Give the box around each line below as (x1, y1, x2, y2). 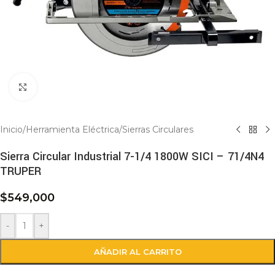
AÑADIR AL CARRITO (93, 247, 182, 257)
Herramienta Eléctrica (26, 124, 119, 135)
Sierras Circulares (122, 124, 193, 135)
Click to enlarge (36, 82, 103, 91)
